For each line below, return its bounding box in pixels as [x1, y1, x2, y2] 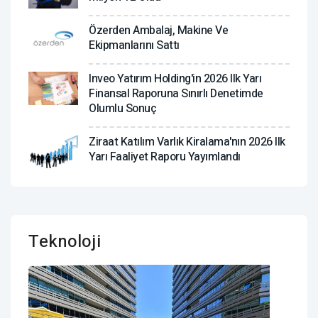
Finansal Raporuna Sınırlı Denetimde [89, 85, 263, 103]
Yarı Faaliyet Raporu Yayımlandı [89, 148, 241, 166]
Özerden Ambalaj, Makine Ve [89, 22, 228, 40]
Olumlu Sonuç [89, 100, 156, 118]
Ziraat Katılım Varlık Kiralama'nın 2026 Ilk [89, 133, 285, 151]
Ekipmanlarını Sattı [89, 37, 180, 55]
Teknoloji [28, 229, 101, 255]
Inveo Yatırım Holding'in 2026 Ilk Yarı [89, 70, 261, 88]
